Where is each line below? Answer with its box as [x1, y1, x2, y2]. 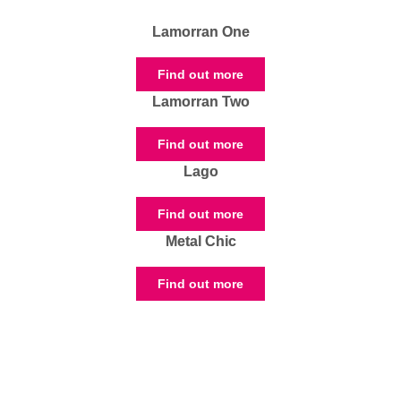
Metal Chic [165, 234, 236, 250]
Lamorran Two [151, 94, 250, 110]
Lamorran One [151, 24, 250, 40]
